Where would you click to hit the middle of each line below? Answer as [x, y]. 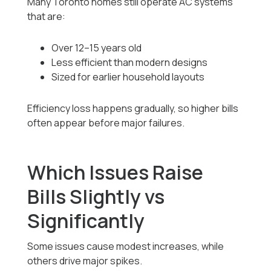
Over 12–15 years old [97, 48]
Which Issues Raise [116, 173]
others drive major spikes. [85, 261]
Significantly [86, 221]
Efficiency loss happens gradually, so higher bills [133, 109]
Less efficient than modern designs [130, 63]
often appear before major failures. [106, 123]
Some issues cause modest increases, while [126, 247]
